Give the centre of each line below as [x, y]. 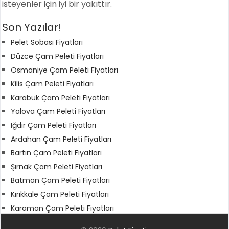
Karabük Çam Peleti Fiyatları [61, 97]
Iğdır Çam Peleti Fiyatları [54, 125]
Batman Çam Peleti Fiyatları [61, 180]
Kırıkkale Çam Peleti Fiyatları [60, 194]
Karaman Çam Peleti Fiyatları [63, 208]
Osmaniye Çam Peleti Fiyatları [65, 70]
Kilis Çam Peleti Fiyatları [52, 84]
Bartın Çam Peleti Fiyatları [56, 153]
